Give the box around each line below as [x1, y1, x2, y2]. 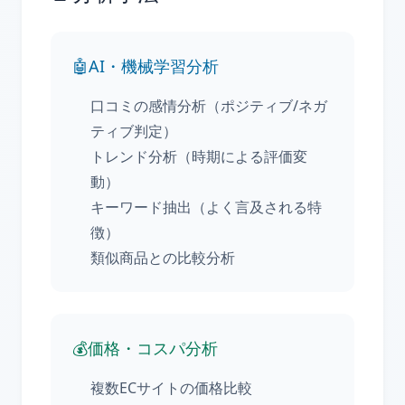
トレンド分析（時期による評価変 [90, 146, 307, 166]
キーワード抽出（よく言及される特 [90, 197, 322, 217]
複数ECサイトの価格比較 [90, 378, 252, 398]
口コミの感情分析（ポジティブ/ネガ [90, 96, 327, 116]
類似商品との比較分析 [90, 248, 235, 268]
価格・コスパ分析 [88, 337, 218, 359]
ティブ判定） [90, 121, 177, 141]
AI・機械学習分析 [89, 55, 219, 77]
